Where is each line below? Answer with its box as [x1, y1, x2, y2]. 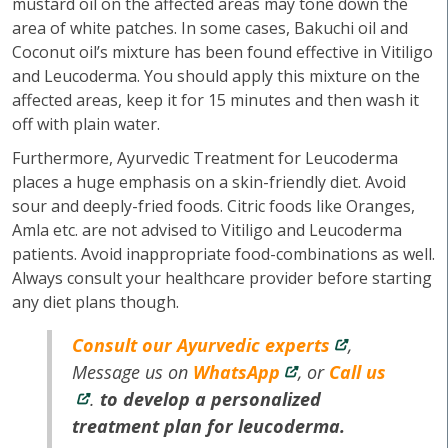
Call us [329, 360, 387, 384]
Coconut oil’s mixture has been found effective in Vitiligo [12, 41, 433, 63]
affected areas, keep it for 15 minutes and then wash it [12, 89, 419, 111]
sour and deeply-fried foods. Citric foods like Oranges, [12, 195, 415, 217]
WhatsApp [193, 360, 281, 384]
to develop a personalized [100, 387, 322, 411]
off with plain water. [12, 113, 160, 135]
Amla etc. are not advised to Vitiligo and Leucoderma [12, 219, 402, 241]
